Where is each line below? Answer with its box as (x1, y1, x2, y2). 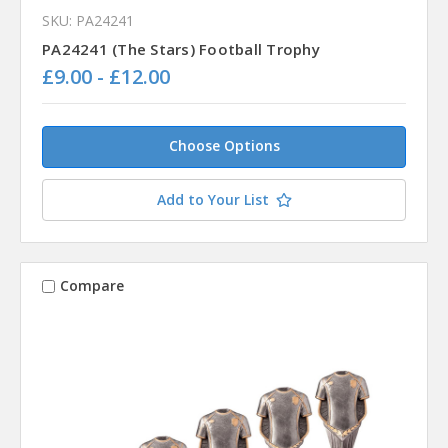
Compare (59, 276, 124, 296)
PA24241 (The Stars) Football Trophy (42, 38, 320, 59)
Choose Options (168, 135, 280, 155)
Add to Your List (156, 189, 269, 209)
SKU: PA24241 (42, 10, 134, 30)
